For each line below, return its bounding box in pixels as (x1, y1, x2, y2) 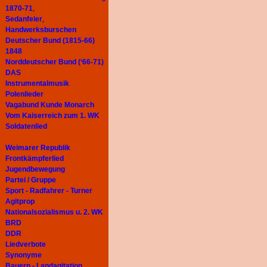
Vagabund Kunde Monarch (5, 101, 94, 109)
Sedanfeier (5, 15, 42, 23)
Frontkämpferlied (5, 154, 64, 163)
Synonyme (5, 251, 42, 259)
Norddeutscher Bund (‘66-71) (5, 58, 104, 66)
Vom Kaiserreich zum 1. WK (5, 111, 100, 120)
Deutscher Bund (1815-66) (5, 36, 95, 45)
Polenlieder (5, 90, 44, 98)
